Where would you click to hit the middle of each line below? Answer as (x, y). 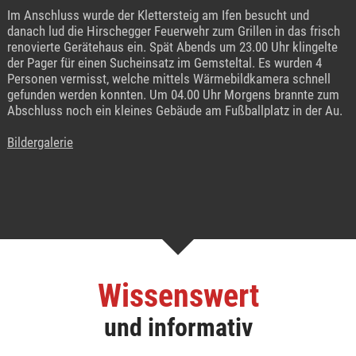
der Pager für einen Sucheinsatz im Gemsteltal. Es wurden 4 (164, 63)
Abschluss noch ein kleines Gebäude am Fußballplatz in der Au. (174, 111)
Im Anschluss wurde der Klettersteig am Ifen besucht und (158, 15)
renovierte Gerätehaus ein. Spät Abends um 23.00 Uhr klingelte (172, 47)
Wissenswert (178, 296)
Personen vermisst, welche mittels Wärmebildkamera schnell (168, 79)
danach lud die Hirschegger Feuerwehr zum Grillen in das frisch (173, 31)
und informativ (178, 328)
